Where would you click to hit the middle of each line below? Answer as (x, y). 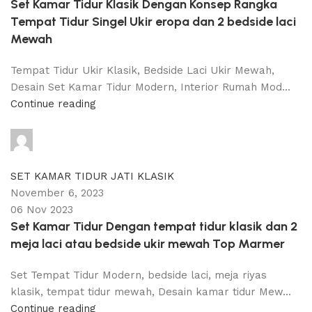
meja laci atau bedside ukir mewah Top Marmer (148, 244)
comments (47, 159)
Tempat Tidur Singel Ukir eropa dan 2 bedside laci (153, 22)
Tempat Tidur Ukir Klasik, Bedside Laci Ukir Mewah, (142, 70)
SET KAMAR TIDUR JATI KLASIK (92, 176)
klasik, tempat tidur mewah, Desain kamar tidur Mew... (151, 292)
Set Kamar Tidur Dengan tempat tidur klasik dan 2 (154, 226)
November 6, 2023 (57, 193)
